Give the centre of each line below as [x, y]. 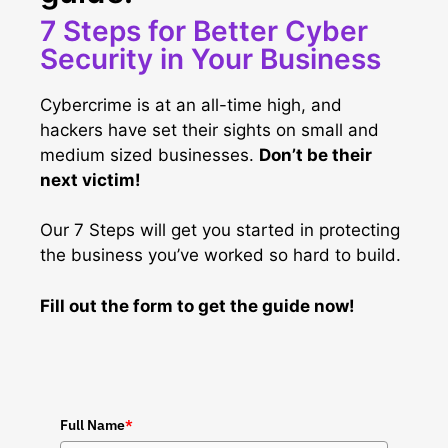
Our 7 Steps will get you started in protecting [220, 230]
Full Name [92, 425]
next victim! [90, 179]
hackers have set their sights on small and [209, 129]
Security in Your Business [210, 58]
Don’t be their [315, 154]
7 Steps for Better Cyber [204, 30]
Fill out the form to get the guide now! [197, 305]
